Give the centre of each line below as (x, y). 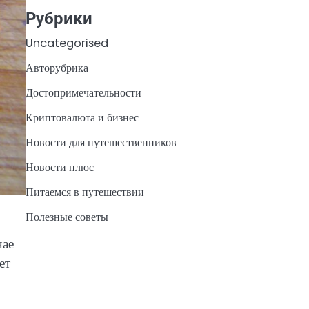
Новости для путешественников (101, 142)
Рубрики (59, 18)
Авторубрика (57, 68)
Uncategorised (67, 43)
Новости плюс (59, 167)
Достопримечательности (83, 92)
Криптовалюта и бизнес (82, 117)
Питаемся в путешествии (84, 192)
